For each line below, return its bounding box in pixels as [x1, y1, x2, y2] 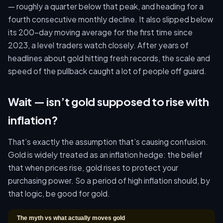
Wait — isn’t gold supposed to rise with [8, 95, 209, 109]
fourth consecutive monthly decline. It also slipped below [8, 14, 213, 24]
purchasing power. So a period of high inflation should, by [8, 176, 210, 185]
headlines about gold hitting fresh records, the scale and [8, 53, 210, 63]
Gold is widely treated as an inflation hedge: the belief [8, 150, 203, 159]
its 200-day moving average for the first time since [8, 27, 193, 37]
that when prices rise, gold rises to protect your [8, 163, 178, 172]
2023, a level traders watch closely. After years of [8, 40, 189, 50]
